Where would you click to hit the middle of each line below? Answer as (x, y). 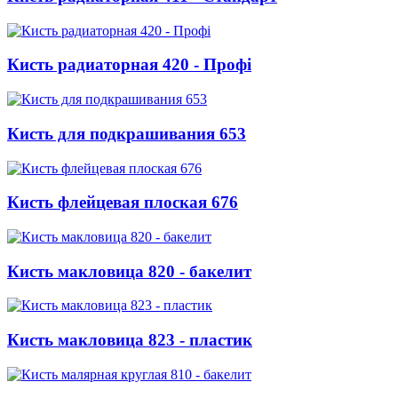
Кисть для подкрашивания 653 (127, 133)
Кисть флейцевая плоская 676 (123, 203)
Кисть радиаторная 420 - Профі (129, 65)
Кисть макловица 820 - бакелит (129, 271)
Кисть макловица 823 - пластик (130, 340)
